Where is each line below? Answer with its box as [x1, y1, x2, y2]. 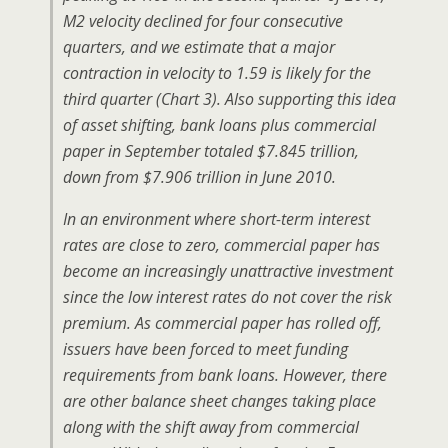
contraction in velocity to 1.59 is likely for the [63, 62, 371, 84]
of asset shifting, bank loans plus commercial [63, 114, 376, 136]
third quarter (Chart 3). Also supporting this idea [63, 88, 396, 110]
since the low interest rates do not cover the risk [63, 286, 392, 308]
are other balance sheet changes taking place [63, 390, 376, 412]
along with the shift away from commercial [63, 416, 359, 438]
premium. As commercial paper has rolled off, [63, 312, 382, 334]
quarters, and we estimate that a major [63, 36, 335, 58]
